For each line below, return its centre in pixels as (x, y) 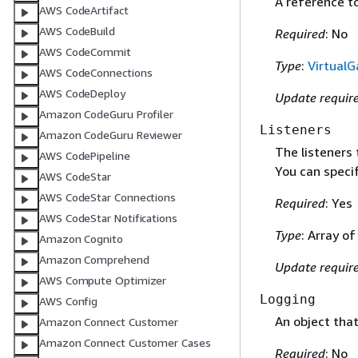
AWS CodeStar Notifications (108, 218)
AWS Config (69, 301)
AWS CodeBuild (77, 31)
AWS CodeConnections (96, 73)
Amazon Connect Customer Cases (125, 343)
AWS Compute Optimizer (103, 280)
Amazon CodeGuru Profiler (107, 114)
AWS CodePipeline (85, 156)
